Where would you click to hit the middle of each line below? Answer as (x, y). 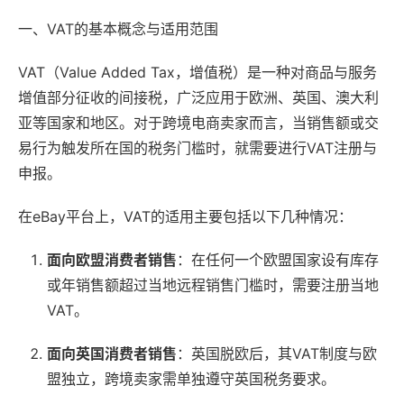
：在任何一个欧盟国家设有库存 (278, 259)
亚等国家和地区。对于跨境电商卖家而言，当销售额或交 (198, 122)
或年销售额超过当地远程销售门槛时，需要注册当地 (213, 285)
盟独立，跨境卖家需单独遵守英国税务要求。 (191, 378)
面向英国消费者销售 (112, 353)
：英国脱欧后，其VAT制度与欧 (277, 353)
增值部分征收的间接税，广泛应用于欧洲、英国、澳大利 (198, 97)
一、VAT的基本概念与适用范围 (118, 28)
